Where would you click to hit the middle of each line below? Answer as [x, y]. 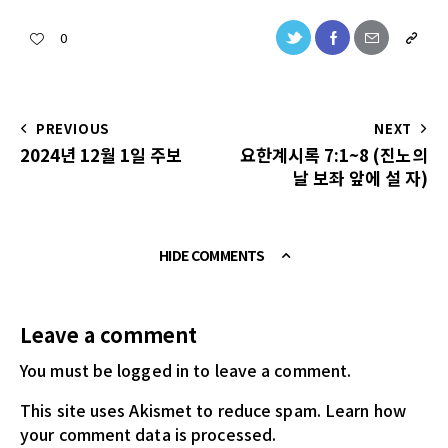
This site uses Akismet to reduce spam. [172, 410]
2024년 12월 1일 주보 [101, 154]
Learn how [365, 410]
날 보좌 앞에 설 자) [360, 177]
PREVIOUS [72, 128]
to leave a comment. [270, 370]
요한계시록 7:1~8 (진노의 [334, 154]
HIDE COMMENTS [212, 255]
